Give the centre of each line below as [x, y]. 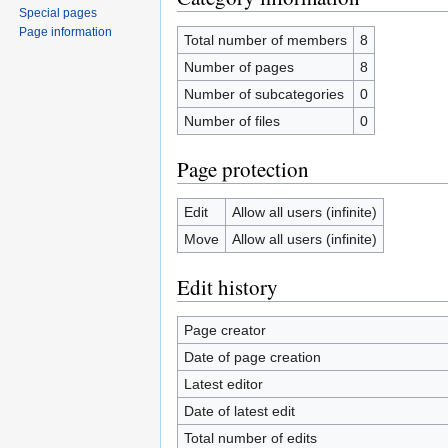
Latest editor [223, 383]
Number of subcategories [263, 93]
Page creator [224, 329]
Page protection [243, 168]
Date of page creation [252, 356]
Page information [66, 32]
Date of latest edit [239, 410]
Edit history [227, 286]
